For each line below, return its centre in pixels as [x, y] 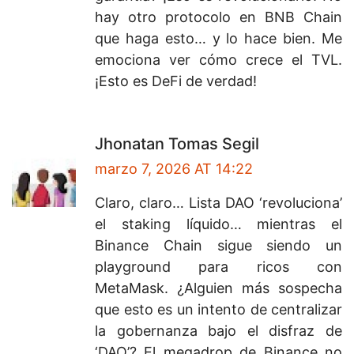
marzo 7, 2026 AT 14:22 [174, 169]
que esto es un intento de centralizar [218, 310]
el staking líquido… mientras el [218, 224]
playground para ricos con [218, 267]
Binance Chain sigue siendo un [218, 246]
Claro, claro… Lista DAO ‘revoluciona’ [218, 203]
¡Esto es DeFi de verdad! [176, 81]
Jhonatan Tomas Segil [177, 144]
